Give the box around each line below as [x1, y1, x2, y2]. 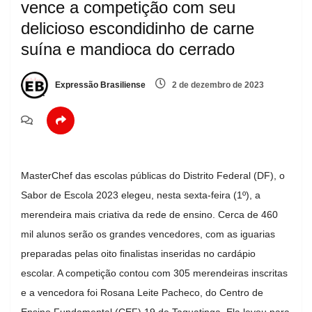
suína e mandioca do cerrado [21, 39, 235, 58]
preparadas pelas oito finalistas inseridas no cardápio [21, 247, 256, 259]
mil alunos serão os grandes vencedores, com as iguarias [21, 228, 275, 240]
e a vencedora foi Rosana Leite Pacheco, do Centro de [21, 286, 263, 298]
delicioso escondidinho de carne [21, 18, 254, 38]
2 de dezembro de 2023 [170, 80, 264, 91]
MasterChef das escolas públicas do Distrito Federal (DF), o [21, 169, 285, 181]
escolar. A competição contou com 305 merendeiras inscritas [21, 267, 288, 279]
